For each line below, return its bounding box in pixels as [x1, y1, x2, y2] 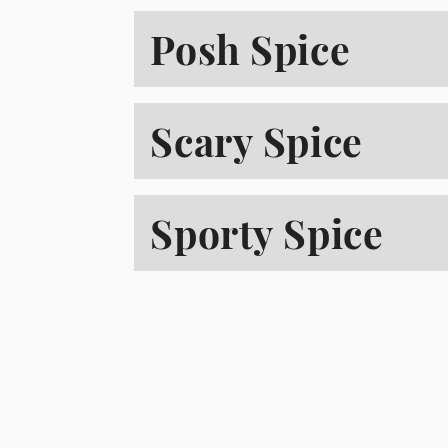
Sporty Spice [150, 206, 384, 259]
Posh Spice [150, 22, 351, 75]
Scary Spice [150, 114, 363, 167]
